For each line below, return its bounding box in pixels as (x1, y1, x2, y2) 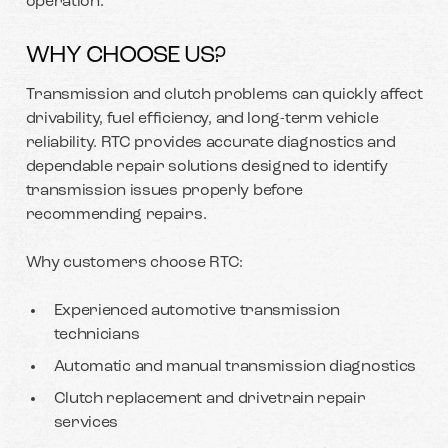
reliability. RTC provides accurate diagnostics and (25, 134, 396, 151)
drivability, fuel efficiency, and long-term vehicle (25, 110, 379, 127)
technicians (53, 326, 140, 343)
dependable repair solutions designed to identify (25, 158, 389, 175)
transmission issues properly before (25, 182, 304, 199)
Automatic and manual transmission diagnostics (53, 358, 417, 375)
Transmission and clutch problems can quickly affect (25, 86, 423, 103)
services (53, 414, 119, 431)
